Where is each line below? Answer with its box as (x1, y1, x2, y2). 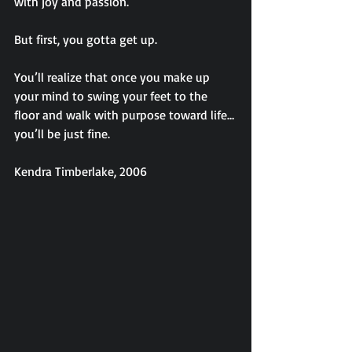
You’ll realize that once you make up (14, 69, 213, 85)
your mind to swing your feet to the (14, 88, 211, 104)
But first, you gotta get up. (14, 31, 157, 47)
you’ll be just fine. (14, 126, 110, 141)
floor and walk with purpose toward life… (14, 107, 234, 123)
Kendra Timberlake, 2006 (14, 163, 147, 179)
